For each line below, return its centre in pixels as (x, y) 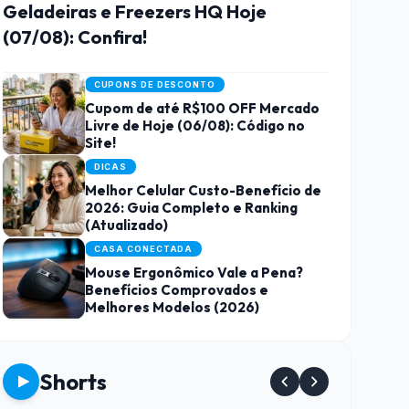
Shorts (73, 381)
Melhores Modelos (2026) (172, 307)
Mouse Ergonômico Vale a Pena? (194, 272)
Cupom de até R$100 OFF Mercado (202, 108)
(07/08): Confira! (74, 37)
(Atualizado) (126, 225)
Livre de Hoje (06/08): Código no (194, 125)
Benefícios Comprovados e (176, 289)
